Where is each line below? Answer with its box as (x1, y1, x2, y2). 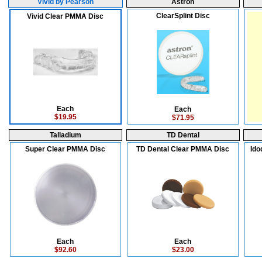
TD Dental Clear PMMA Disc (136, 145, 230, 153)
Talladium (50, 131, 81, 139)
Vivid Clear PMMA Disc (27, 12, 104, 20)
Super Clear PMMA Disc (25, 145, 106, 153)
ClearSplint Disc (156, 12, 210, 20)
